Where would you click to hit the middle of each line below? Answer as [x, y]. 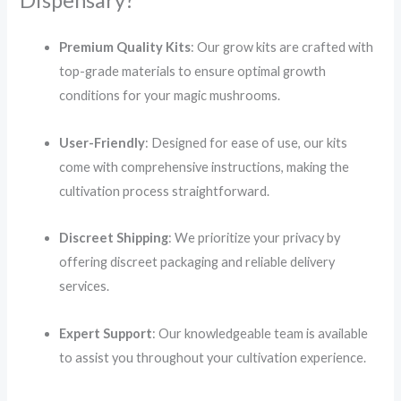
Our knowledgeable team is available [264, 333]
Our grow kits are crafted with [286, 47]
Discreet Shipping [114, 238]
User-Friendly [102, 142]
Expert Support [106, 333]
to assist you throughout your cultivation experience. [213, 357]
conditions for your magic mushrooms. [170, 95]
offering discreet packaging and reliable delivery [197, 262]
